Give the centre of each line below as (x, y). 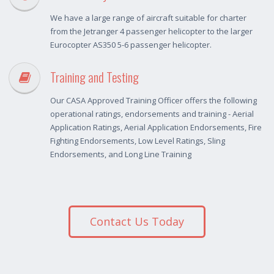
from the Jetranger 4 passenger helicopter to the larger (151, 31)
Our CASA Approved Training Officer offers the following (154, 101)
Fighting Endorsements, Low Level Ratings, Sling (138, 141)
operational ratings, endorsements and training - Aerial (152, 114)
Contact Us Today (137, 222)
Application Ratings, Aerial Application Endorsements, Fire (156, 128)
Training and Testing (94, 77)
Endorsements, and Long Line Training (121, 154)
